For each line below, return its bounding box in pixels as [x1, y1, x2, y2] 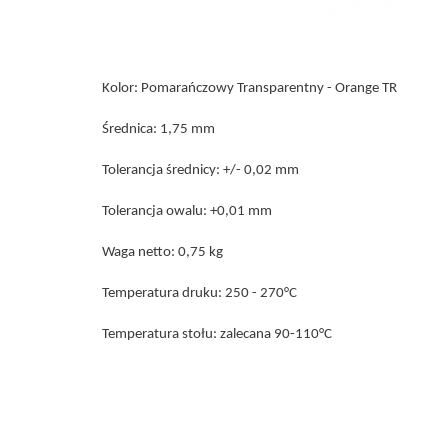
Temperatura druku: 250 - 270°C [102, 285, 297, 301]
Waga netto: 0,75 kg [102, 244, 223, 260]
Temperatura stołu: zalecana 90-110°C [102, 326, 332, 342]
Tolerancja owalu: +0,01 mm [102, 203, 272, 219]
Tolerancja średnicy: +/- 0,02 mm [102, 162, 302, 178]
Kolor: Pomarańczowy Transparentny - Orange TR [102, 80, 397, 96]
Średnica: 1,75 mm [102, 121, 215, 137]
